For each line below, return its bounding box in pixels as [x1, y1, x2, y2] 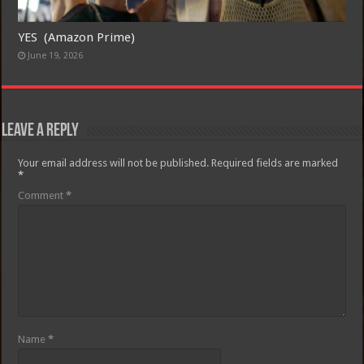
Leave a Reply [2, 122, 80, 141]
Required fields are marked [211, 157, 339, 170]
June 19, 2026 [28, 50, 84, 62]
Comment [18, 189, 67, 202]
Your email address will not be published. [18, 157, 210, 170]
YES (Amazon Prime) [18, 30, 136, 45]
